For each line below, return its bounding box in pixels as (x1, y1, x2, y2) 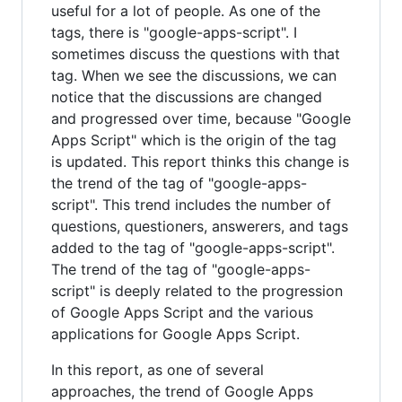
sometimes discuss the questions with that (51, 44, 340, 63)
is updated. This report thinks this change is (51, 152, 349, 170)
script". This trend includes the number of (51, 195, 331, 214)
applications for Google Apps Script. (51, 324, 300, 343)
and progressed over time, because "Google (51, 109, 351, 127)
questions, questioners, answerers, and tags (51, 216, 348, 235)
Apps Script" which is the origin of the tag (51, 130, 336, 149)
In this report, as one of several (51, 360, 264, 379)
